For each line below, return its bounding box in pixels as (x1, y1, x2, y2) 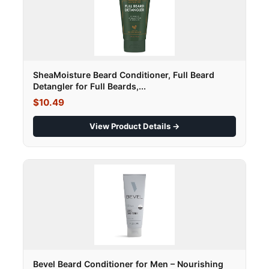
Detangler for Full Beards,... (33, 81, 146, 92)
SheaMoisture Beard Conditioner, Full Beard (33, 70, 214, 80)
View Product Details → (89, 121, 180, 131)
